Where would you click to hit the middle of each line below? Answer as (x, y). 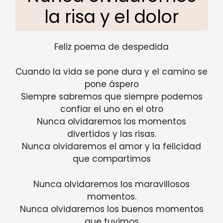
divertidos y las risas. (111, 134)
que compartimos (111, 159)
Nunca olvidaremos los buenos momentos (111, 209)
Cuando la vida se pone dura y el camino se (111, 72)
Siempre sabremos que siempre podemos (111, 97)
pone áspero (111, 84)
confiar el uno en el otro (111, 109)
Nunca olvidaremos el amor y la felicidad (111, 147)
